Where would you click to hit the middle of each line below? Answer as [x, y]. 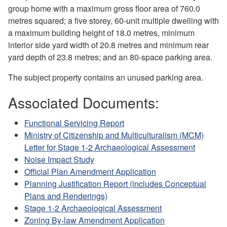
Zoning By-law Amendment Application [94, 220]
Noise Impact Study [59, 159]
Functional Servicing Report [74, 123]
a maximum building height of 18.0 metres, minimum [101, 32]
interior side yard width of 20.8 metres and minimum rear [108, 45]
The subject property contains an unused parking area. [106, 77]
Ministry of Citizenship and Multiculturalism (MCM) [114, 135]
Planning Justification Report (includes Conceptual [115, 183]
